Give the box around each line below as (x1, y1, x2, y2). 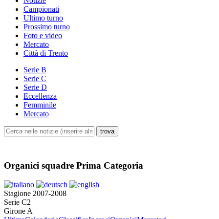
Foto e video (23, 31, 62, 40)
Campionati (23, 5, 59, 14)
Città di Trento (23, 49, 68, 58)
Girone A (4, 206, 33, 215)
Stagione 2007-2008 (4, 189, 66, 197)
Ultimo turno (23, 14, 63, 22)
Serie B (23, 66, 46, 74)
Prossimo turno (23, 22, 70, 31)
